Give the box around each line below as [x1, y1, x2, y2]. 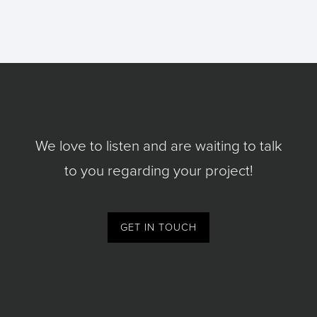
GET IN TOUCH [120, 221, 197, 234]
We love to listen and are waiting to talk [35, 137, 282, 156]
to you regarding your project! [64, 162, 253, 180]
